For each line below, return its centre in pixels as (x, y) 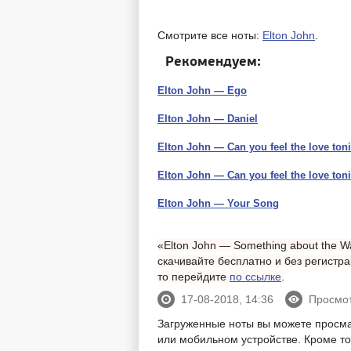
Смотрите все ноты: (210, 35)
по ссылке (255, 277)
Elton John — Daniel (208, 119)
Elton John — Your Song (218, 204)
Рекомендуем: (213, 61)
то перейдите (194, 277)
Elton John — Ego (202, 91)
